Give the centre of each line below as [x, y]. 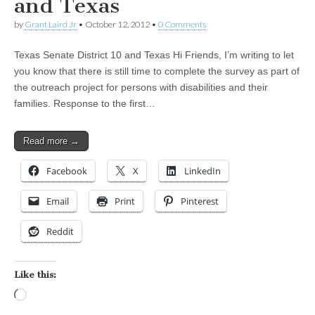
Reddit [60, 232]
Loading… [50, 296]
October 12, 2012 [117, 25]
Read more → [51, 141]
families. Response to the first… [85, 104]
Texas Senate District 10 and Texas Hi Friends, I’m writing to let [154, 55]
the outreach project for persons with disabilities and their [141, 88]
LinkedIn [202, 171]
